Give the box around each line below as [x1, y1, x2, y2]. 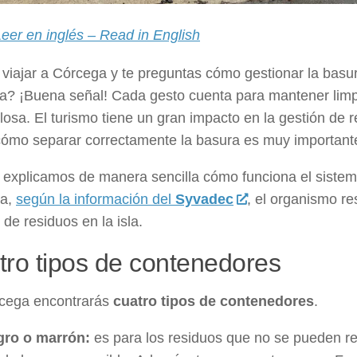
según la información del [16, 191, 175, 208]
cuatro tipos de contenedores [113, 293, 314, 310]
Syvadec [175, 191, 233, 208]
